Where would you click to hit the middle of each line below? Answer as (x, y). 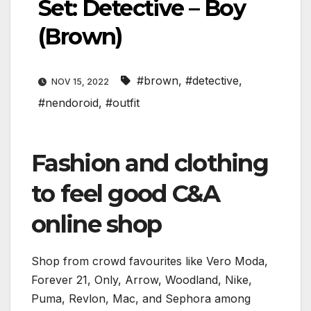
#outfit (123, 103)
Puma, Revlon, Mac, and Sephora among (141, 299)
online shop (96, 225)
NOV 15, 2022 (80, 82)
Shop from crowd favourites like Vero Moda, (150, 261)
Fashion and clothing (150, 163)
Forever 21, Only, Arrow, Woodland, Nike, (142, 280)
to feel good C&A (125, 194)
